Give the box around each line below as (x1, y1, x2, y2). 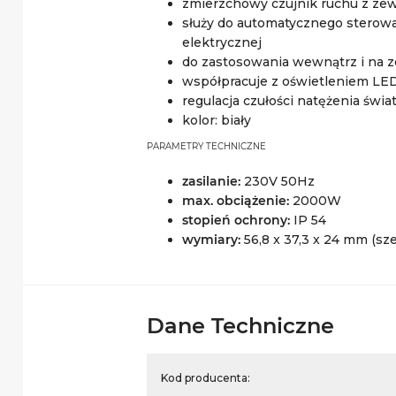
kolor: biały (182, 112, 251, 128)
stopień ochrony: (182, 212, 290, 228)
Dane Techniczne (147, 313, 334, 339)
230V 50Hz (240, 173, 315, 189)
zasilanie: (182, 173, 240, 189)
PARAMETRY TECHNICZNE (147, 141, 266, 152)
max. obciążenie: (182, 193, 289, 209)
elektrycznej (182, 34, 262, 50)
